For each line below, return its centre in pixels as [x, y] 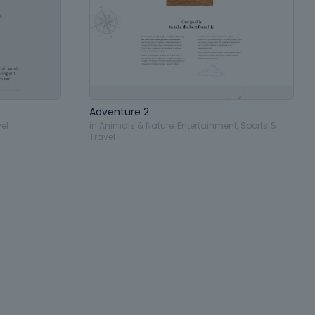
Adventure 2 [119, 111]
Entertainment [207, 125]
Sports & [258, 125]
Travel [102, 136]
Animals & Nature [136, 125]
